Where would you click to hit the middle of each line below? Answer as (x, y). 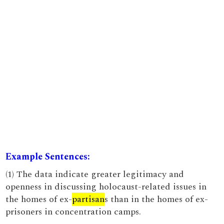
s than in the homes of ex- (156, 199)
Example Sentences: (48, 157)
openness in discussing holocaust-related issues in (106, 187)
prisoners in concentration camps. (73, 212)
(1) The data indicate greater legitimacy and (95, 174)
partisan (88, 199)
